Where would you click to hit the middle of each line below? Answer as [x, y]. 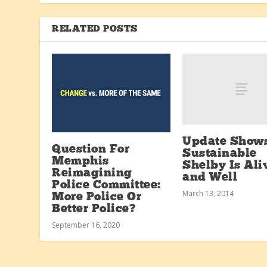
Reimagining [92, 173]
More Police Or [97, 197]
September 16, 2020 [86, 225]
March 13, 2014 [208, 193]
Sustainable [220, 153]
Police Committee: [106, 185]
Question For [91, 149]
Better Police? [94, 209]
